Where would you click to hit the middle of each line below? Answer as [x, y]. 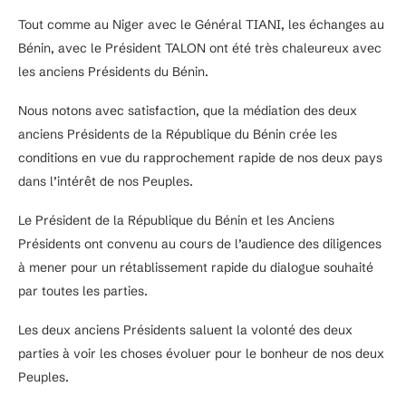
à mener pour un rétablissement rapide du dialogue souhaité [196, 268]
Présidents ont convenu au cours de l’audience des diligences [200, 244]
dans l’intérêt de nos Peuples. [106, 182]
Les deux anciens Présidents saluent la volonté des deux [185, 330]
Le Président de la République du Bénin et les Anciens [176, 221]
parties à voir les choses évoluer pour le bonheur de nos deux [201, 354]
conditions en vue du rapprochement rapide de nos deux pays [200, 158]
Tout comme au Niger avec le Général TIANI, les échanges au [201, 25]
